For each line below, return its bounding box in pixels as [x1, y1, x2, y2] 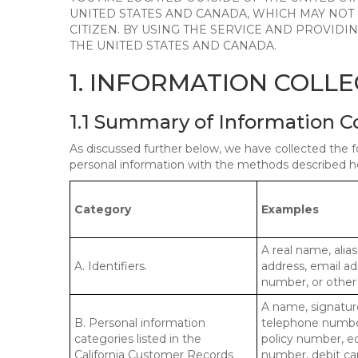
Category [74, 202, 131, 217]
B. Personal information [74, 316, 205, 330]
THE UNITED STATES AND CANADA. [70, 38, 276, 53]
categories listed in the [74, 332, 201, 346]
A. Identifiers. [74, 259, 147, 273]
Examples [261, 202, 319, 217]
